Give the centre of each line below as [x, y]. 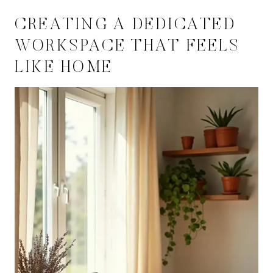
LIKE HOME [64, 68]
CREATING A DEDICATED [125, 26]
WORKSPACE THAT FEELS [127, 47]
